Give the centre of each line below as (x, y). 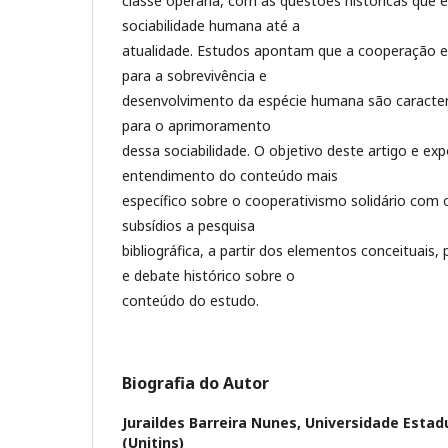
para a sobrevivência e (194, 75)
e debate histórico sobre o (208, 275)
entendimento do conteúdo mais (230, 175)
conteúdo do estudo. (190, 300)
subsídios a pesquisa (188, 225)
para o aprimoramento (196, 125)
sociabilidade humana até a (211, 25)
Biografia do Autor (195, 382)
